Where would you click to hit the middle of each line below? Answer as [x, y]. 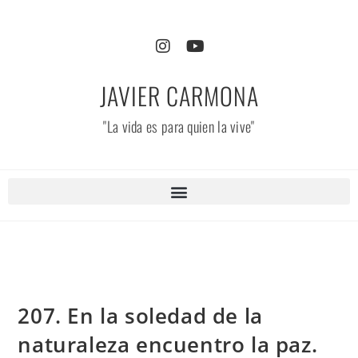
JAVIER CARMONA [179, 95]
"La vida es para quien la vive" [179, 126]
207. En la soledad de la [140, 316]
